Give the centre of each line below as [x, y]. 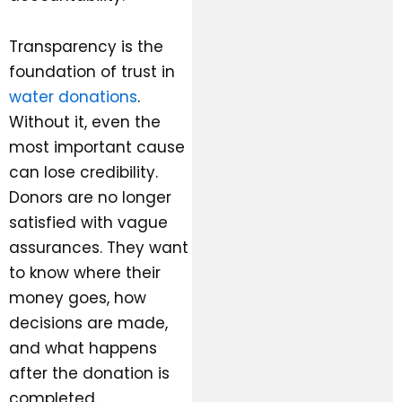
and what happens [83, 349]
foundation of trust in [92, 72]
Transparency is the [86, 47]
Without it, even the [85, 122]
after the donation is [89, 374]
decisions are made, [88, 323]
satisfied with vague [88, 223]
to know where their [85, 273]
